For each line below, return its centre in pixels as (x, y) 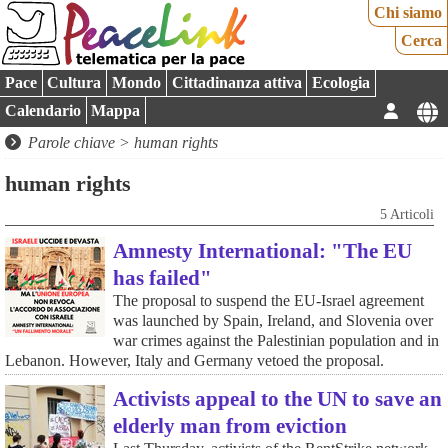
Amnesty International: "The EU (262, 250)
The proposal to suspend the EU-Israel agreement (268, 300)
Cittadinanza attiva (236, 83)
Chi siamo (408, 13)
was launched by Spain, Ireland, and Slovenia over (272, 320)
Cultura (74, 83)
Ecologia (341, 83)
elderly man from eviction (229, 425)
